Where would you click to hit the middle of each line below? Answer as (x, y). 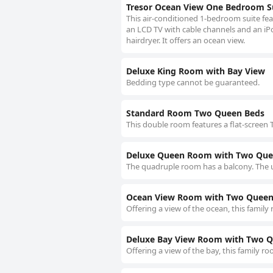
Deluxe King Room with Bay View (196, 71)
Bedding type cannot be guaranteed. (193, 83)
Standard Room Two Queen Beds (195, 113)
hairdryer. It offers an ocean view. (186, 41)
